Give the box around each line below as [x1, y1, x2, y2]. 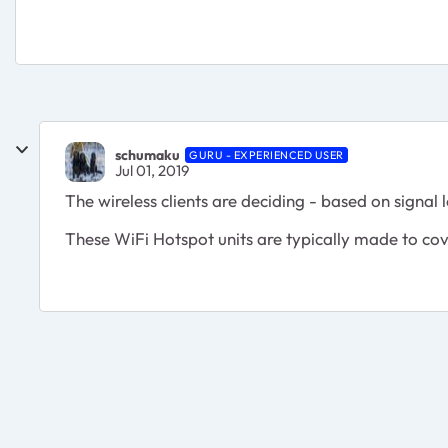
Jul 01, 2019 [115, 160, 189, 180]
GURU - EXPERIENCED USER [189, 147, 344, 162]
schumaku [115, 145, 180, 164]
